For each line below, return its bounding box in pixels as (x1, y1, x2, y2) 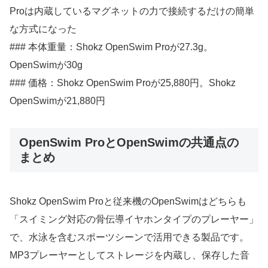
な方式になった (10, 23, 77, 34)
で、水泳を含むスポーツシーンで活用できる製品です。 (10, 232, 249, 242)
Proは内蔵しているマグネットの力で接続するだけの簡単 (10, 5, 254, 16)
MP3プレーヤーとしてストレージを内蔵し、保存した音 (10, 249, 249, 260)
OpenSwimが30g (10, 59, 83, 70)
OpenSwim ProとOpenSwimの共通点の (19, 135, 239, 149)
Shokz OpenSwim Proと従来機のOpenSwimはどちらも (10, 196, 246, 206)
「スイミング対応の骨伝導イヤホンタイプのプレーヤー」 (10, 214, 258, 224)
